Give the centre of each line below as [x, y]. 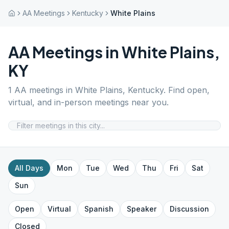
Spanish [99, 209]
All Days [29, 168]
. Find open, [187, 90]
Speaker [142, 209]
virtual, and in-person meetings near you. [88, 102]
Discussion [189, 209]
